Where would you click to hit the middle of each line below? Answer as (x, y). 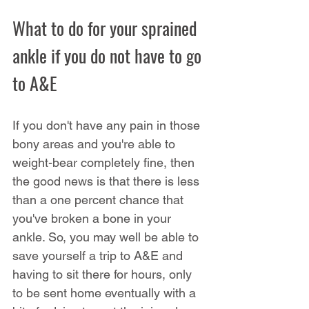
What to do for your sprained (107, 28)
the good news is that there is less (108, 181)
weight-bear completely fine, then (105, 162)
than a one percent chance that (100, 199)
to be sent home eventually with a (106, 292)
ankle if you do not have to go (109, 55)
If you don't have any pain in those (108, 125)
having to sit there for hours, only (104, 274)
